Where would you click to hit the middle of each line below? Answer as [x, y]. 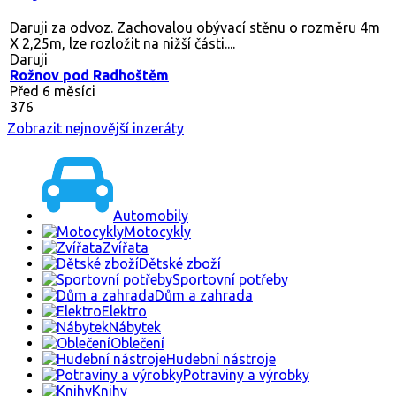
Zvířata [126, 248]
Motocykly [157, 232]
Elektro [124, 312]
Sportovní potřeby [230, 280]
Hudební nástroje [221, 359]
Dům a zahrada [204, 296]
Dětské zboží [180, 264]
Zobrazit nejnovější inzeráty [95, 129]
